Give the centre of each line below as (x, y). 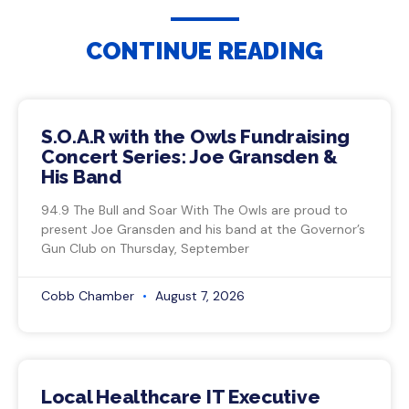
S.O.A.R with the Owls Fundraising (196, 137)
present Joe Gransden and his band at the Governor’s (203, 230)
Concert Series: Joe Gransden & (189, 157)
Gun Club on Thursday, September (145, 249)
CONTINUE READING (204, 52)
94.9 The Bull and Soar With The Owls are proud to (194, 210)
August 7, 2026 (198, 296)
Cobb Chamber (89, 296)
